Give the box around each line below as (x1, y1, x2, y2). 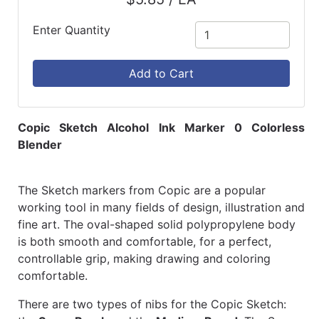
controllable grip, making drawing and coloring (18, 251, 271, 266)
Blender (18, 137, 62, 152)
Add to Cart (129, 66, 194, 81)
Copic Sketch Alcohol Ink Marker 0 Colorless (18, 120, 305, 135)
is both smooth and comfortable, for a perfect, (18, 234, 271, 249)
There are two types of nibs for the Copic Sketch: (18, 297, 286, 312)
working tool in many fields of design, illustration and (18, 200, 305, 215)
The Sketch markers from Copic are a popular (18, 183, 266, 198)
